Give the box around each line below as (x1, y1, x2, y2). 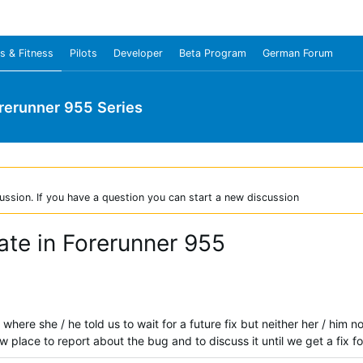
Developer (113, 47, 163, 59)
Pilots (70, 47, 97, 59)
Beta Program (179, 47, 246, 59)
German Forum (263, 47, 333, 59)
